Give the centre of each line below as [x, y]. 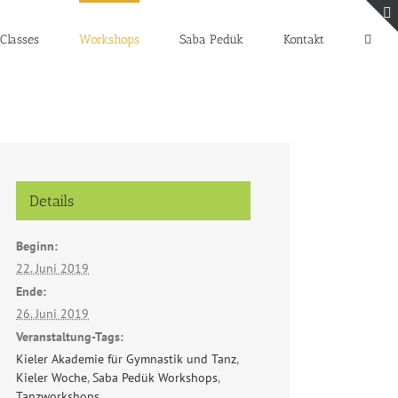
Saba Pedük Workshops [155, 378]
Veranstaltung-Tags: [70, 337]
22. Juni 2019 [52, 268]
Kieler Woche [52, 378]
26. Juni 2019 [52, 314]
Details [52, 201]
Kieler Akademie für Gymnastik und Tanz [126, 359]
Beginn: [37, 246]
